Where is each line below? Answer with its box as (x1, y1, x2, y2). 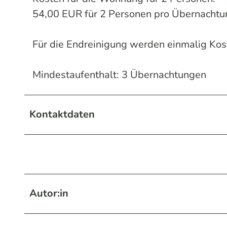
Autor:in (29, 186, 68, 200)
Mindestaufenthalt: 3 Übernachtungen (32, 67, 206, 82)
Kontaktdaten (29, 107, 95, 121)
